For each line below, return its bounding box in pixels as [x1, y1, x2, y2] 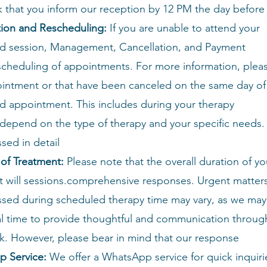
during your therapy [141, 98, 234, 111]
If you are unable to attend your [107, 21, 260, 35]
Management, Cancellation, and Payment [50, 41, 246, 54]
